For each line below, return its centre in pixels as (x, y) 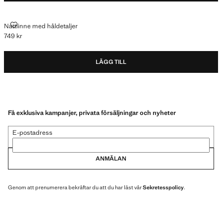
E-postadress (32, 132)
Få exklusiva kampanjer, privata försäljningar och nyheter (92, 112)
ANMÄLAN (111, 158)
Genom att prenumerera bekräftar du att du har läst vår (75, 187)
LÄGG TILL (111, 62)
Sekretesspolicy (163, 187)
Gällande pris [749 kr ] (36, 40)
